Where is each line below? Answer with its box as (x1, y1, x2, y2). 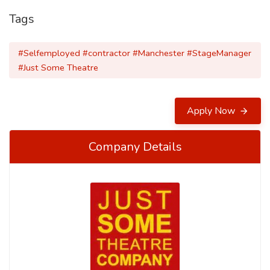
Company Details (88, 139, 182, 155)
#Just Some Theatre (18, 61, 98, 74)
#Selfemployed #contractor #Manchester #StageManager (18, 47, 251, 59)
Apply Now (187, 104, 237, 118)
